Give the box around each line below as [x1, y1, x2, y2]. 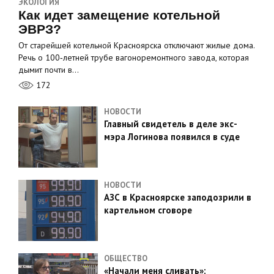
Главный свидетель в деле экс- [104, 118, 237, 130]
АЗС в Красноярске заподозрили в [104, 191, 251, 203]
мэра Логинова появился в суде [104, 131, 240, 143]
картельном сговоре [104, 204, 192, 216]
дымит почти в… [18, 64, 79, 75]
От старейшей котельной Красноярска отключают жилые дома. [18, 40, 254, 51]
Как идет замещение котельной [18, 8, 220, 22]
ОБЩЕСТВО [104, 253, 147, 264]
